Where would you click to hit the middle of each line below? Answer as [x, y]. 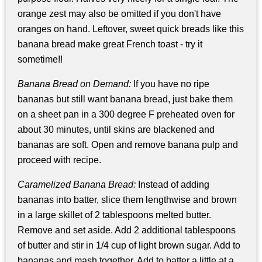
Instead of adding [174, 184]
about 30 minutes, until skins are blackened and [116, 130]
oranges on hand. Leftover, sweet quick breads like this [131, 29]
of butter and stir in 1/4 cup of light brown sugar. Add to [129, 245]
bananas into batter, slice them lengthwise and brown [127, 199]
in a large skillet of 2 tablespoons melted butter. [114, 215]
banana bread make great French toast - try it [110, 44]
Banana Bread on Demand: [74, 84]
